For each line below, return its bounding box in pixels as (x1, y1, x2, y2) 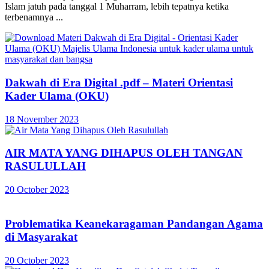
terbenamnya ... (5, 12, 63, 23)
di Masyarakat (5, 230, 77, 243)
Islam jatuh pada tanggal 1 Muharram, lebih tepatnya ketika (5, 1, 229, 12)
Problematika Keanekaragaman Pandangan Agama (5, 217, 263, 230)
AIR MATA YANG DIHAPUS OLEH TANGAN (5, 147, 243, 160)
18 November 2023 (5, 113, 79, 124)
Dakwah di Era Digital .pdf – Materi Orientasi (5, 76, 233, 89)
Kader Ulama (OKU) (5, 89, 109, 103)
